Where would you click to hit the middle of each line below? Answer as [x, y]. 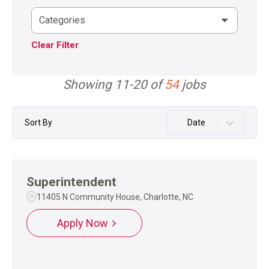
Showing [89, 85]
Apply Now [83, 223]
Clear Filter [55, 45]
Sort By [38, 123]
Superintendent [71, 182]
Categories [62, 20]
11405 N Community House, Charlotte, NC [115, 197]
